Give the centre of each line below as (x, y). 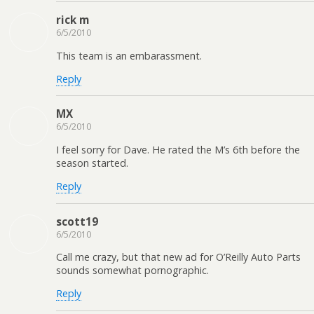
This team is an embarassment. (129, 55)
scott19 (77, 221)
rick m (73, 20)
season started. (92, 163)
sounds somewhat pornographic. (132, 271)
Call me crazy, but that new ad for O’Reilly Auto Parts (178, 257)
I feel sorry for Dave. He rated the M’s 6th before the (178, 149)
